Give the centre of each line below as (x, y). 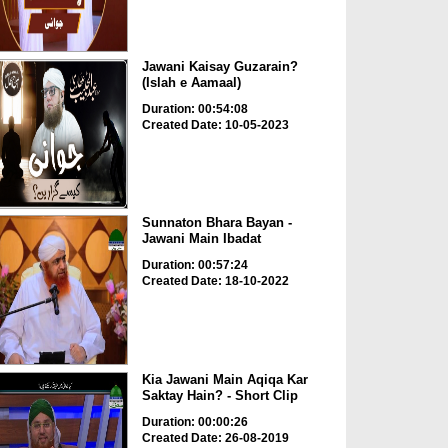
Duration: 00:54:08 (194, 108)
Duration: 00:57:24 (194, 265)
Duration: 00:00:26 (194, 421)
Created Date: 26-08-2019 (215, 437)
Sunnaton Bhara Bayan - (216, 223)
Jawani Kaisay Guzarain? (219, 66)
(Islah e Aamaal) (191, 82)
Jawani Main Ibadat (201, 239)
